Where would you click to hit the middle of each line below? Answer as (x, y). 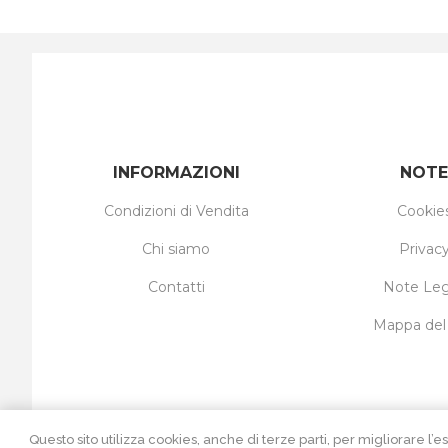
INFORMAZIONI (176, 172)
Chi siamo (176, 248)
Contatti (176, 286)
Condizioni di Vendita (176, 210)
